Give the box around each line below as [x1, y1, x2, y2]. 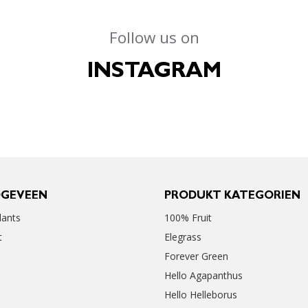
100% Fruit [164, 210, 212, 224]
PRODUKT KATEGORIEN [164, 190, 300, 202]
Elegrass [164, 230, 201, 243]
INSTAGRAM [87, 61, 221, 84]
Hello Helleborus [164, 287, 237, 301]
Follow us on [109, 26, 199, 48]
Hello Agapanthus [164, 268, 243, 282]
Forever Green [164, 249, 228, 263]
